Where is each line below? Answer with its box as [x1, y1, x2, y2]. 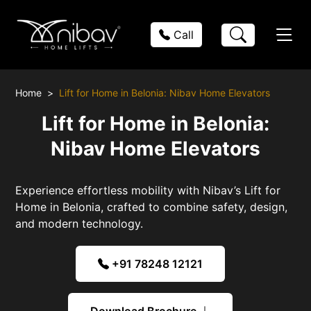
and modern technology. [15, 216, 144, 230]
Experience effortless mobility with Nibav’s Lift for [15, 183, 281, 197]
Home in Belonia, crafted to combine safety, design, [15, 199, 288, 214]
